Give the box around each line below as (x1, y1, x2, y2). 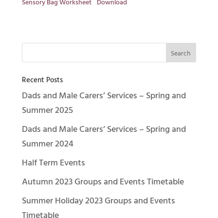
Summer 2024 (21, 137, 73, 151)
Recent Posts (21, 74, 63, 86)
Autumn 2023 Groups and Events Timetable (21, 175, 184, 189)
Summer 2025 (21, 103, 73, 118)
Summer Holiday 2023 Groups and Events (21, 194, 175, 208)
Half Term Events (21, 156, 85, 170)
